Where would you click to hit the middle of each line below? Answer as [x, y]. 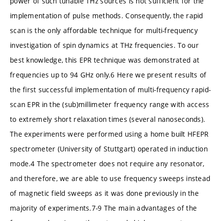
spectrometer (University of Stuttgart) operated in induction [109, 148]
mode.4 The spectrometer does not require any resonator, [107, 163]
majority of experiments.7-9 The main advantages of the [104, 208]
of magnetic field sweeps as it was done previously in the [104, 193]
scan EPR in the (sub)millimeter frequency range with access [110, 104]
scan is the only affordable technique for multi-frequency [104, 30]
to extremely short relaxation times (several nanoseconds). [108, 119]
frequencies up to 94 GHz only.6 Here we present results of [108, 74]
